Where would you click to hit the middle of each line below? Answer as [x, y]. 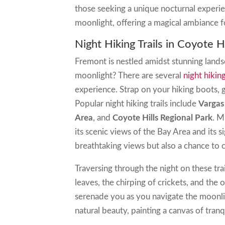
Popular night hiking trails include [137, 104]
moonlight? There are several [129, 76]
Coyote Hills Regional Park [163, 118]
